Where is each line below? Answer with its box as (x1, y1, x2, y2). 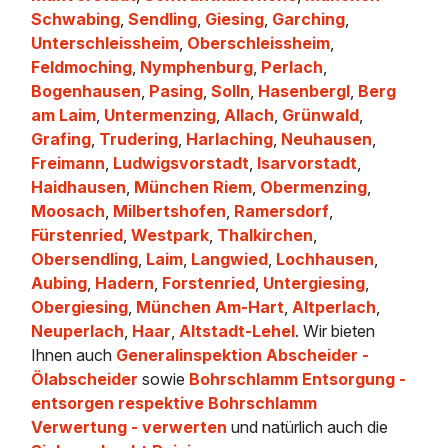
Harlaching (186, 129, 274, 150)
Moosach (31, 201, 106, 222)
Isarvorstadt (257, 153, 358, 174)
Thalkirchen (217, 225, 314, 246)
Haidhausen (31, 177, 127, 198)
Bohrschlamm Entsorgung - (189, 369, 407, 390)
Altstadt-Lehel (179, 321, 296, 342)
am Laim (31, 105, 97, 126)
